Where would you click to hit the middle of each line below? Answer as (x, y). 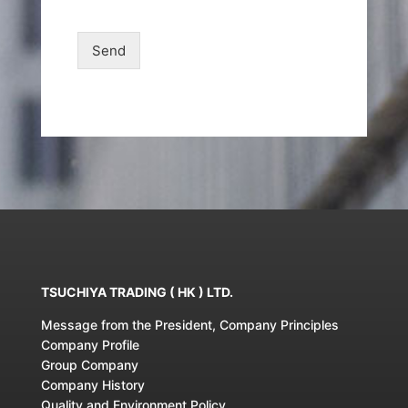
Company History (92, 384)
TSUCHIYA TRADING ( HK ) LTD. (137, 291)
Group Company (89, 364)
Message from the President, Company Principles (189, 324)
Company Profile (90, 344)
